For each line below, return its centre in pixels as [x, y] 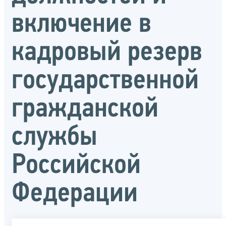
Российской [76, 166]
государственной [105, 81]
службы [54, 138]
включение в [81, 25]
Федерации [75, 194]
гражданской [85, 110]
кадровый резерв [107, 53]
